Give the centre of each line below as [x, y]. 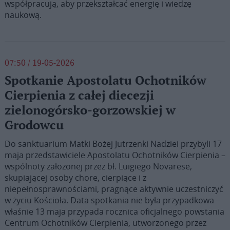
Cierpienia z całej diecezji [79, 96]
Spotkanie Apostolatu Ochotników [105, 81]
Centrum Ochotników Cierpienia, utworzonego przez [105, 223]
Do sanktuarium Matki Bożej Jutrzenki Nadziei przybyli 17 [113, 144]
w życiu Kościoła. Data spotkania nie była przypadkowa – [112, 200]
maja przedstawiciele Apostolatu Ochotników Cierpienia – [115, 155]
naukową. [23, 15]
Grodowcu [34, 126]
